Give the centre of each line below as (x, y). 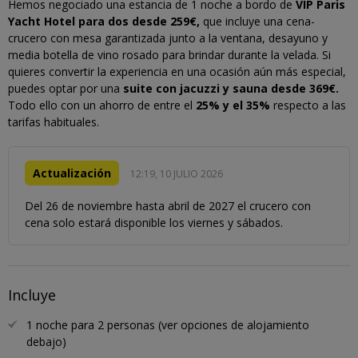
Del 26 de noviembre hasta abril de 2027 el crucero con (168, 205)
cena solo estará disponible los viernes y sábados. (154, 222)
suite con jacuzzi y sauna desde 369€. (231, 88)
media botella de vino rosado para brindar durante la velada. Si (169, 54)
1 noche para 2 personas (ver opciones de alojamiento (168, 324)
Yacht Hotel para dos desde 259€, (104, 21)
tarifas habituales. (54, 121)
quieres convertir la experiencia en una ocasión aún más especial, (177, 71)
